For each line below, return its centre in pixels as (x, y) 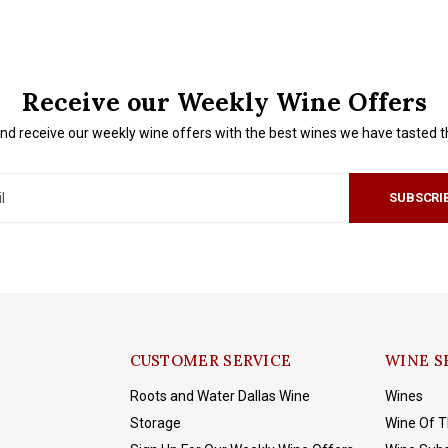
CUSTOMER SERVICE (210, 361)
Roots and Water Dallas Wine (219, 396)
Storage (155, 423)
